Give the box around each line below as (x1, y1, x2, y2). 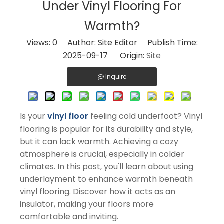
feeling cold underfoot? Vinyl (88, 110, 202, 122)
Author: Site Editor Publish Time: (57, 36, 198, 48)
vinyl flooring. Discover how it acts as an (20, 185, 175, 197)
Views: (26, 36, 52, 48)
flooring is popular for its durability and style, (20, 123, 193, 135)
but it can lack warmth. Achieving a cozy (20, 135, 178, 147)
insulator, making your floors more (20, 198, 154, 210)
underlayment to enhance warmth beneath (20, 173, 193, 185)
